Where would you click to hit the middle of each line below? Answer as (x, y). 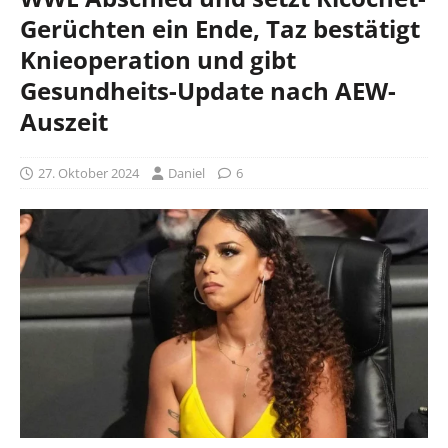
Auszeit (64, 121)
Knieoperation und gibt (158, 59)
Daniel (186, 172)
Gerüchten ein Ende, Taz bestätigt (220, 28)
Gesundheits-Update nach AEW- (208, 90)
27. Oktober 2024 (88, 172)
